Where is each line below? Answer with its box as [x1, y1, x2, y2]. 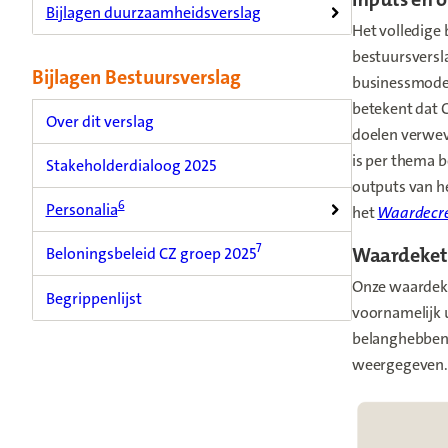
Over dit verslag [45, 111, 154, 132]
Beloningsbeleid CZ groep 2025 [45, 243, 256, 264]
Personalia [45, 199, 118, 220]
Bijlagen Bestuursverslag [32, 63, 241, 90]
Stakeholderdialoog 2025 [45, 155, 216, 176]
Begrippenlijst [45, 287, 142, 309]
